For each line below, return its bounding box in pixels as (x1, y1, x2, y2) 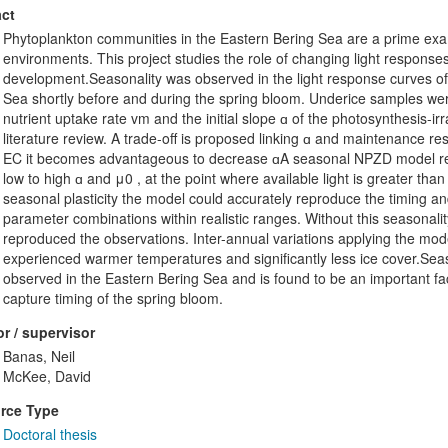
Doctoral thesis (2, 424, 97, 445)
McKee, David (2, 366, 91, 387)
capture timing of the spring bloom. (2, 288, 223, 309)
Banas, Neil (2, 346, 75, 367)
